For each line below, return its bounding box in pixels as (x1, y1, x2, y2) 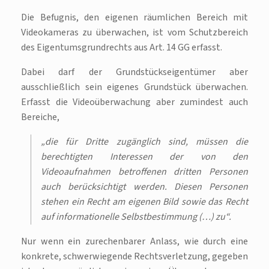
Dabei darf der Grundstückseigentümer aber (21, 65, 248, 79)
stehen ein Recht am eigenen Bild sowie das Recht (41, 195, 248, 209)
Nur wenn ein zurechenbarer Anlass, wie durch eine (21, 235, 248, 249)
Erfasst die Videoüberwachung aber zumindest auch (21, 95, 248, 109)
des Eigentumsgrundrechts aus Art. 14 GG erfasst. (21, 41, 222, 55)
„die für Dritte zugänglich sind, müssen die (41, 135, 248, 149)
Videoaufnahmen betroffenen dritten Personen (41, 165, 248, 179)
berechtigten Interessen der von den (41, 150, 248, 164)
